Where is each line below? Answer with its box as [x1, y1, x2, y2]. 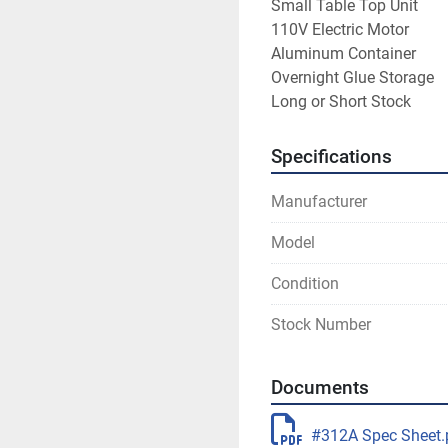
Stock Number [271, 315, 371, 334]
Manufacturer [271, 192, 367, 211]
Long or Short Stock [271, 92, 411, 111]
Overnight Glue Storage [271, 68, 434, 87]
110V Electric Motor [271, 20, 409, 39]
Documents [271, 377, 369, 399]
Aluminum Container [271, 44, 416, 63]
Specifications [271, 146, 392, 168]
